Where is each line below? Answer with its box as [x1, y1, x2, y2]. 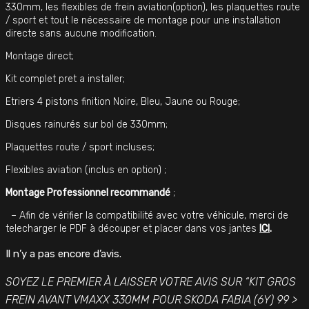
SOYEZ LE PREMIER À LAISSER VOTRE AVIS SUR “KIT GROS [6, 275, 296, 288]
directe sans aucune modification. [6, 27, 157, 39]
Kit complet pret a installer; [6, 72, 125, 85]
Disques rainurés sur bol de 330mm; [6, 118, 168, 130]
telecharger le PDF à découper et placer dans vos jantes [6, 222, 259, 235]
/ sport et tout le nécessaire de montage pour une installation [6, 14, 281, 26]
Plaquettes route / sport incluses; [6, 141, 154, 153]
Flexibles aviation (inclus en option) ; [6, 163, 166, 176]
